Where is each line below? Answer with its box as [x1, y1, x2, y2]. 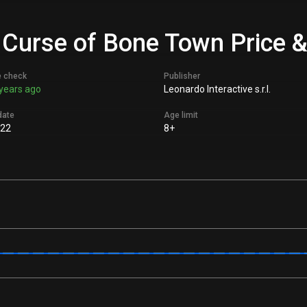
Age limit [164, 110, 198, 120]
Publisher [164, 71, 200, 81]
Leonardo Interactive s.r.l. [164, 84, 271, 95]
